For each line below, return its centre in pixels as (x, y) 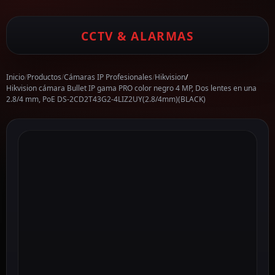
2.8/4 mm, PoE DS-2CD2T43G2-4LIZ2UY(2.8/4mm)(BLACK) (106, 99)
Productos (44, 77)
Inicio (15, 77)
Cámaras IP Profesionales (108, 77)
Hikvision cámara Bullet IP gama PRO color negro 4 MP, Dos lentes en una (131, 88)
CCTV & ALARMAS (137, 36)
